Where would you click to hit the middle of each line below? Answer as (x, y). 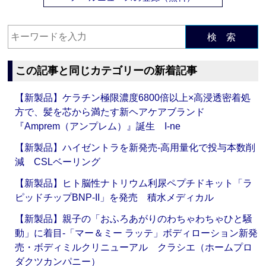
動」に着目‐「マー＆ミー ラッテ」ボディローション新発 (137, 233)
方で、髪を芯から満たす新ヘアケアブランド (110, 112)
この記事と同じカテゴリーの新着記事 (107, 71)
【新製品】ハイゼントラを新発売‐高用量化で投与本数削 (135, 148)
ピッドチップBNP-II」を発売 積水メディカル (115, 198)
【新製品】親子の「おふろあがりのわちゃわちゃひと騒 (134, 219)
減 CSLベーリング (58, 162)
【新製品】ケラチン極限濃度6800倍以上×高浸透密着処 (133, 98)
